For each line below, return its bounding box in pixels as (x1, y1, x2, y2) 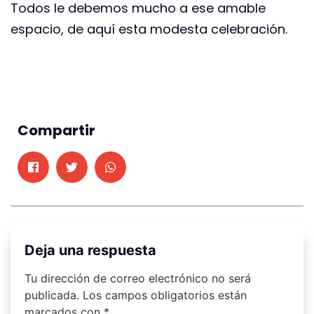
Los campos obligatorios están (83, 288, 247, 303)
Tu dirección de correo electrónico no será (25, 271, 251, 286)
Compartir (18, 121, 95, 141)
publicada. (25, 288, 79, 303)
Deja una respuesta (25, 242, 156, 259)
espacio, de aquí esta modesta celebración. (11, 20, 287, 39)
